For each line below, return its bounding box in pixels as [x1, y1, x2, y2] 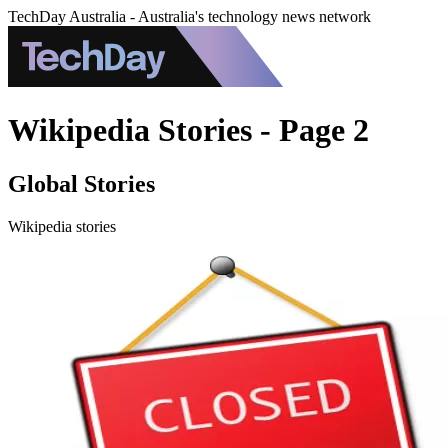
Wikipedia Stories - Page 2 [8, 112, 369, 149]
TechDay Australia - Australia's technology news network [8, 8, 371, 25]
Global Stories [8, 170, 155, 197]
